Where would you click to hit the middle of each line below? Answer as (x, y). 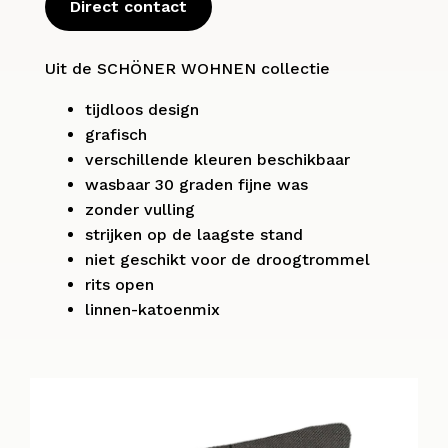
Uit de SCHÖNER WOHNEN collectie (187, 68)
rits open (119, 284)
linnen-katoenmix (152, 309)
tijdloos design (142, 109)
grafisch (116, 134)
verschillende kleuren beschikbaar (217, 159)
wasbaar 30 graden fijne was (196, 184)
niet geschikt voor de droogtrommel (227, 259)
